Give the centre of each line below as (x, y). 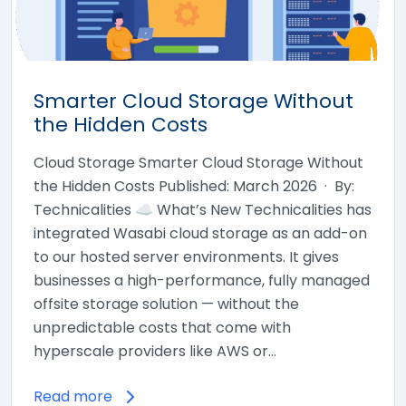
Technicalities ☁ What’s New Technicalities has (203, 209)
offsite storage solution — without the (166, 304)
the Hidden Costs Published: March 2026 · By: (194, 186)
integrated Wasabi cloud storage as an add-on (200, 233)
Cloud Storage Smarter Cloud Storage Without (198, 162)
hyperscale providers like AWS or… (155, 351)
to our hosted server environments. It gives (186, 256)
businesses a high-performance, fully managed (202, 280)
